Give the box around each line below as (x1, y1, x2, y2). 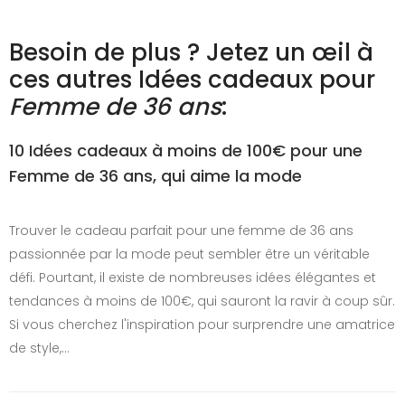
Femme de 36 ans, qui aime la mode (9, 164, 302, 187)
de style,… (9, 338, 70, 357)
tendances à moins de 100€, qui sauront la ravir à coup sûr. (9, 291, 395, 310)
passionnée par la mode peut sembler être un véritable (9, 244, 370, 263)
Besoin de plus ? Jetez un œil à (9, 35, 373, 69)
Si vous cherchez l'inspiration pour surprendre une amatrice (9, 315, 395, 334)
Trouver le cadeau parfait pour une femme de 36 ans (9, 221, 353, 240)
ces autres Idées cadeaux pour (9, 62, 375, 96)
